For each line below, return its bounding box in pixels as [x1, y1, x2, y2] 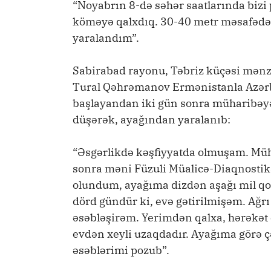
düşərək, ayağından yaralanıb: [73, 113, 230, 127]
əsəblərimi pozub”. [73, 243, 169, 258]
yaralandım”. [73, 31, 139, 45]
